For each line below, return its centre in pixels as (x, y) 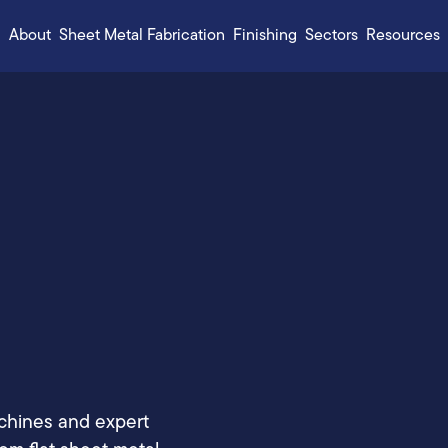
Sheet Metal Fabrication (141, 36)
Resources (402, 36)
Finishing (264, 36)
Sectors (331, 36)
